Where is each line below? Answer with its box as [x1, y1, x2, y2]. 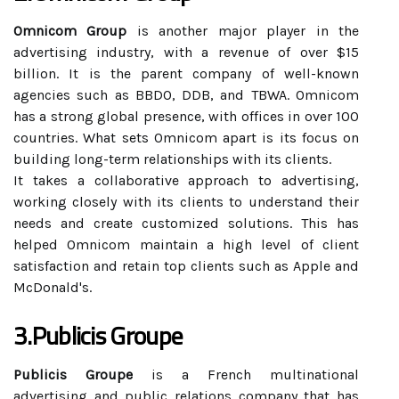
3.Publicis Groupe [13, 313, 183, 359]
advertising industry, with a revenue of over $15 [13, 44, 359, 61]
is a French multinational [133, 366, 359, 383]
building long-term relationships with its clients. [13, 151, 331, 167]
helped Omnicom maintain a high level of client [13, 236, 359, 253]
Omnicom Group [13, 22, 127, 39]
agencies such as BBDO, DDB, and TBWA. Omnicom [13, 86, 359, 103]
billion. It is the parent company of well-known [13, 65, 359, 82]
